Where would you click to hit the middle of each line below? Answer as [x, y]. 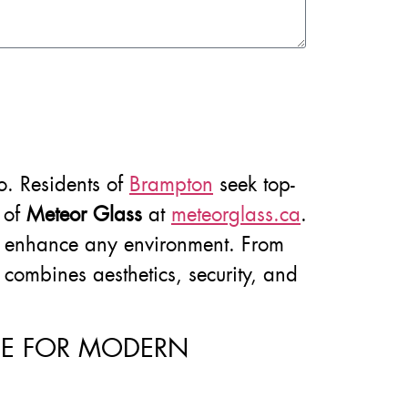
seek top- [254, 185]
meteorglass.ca [236, 215]
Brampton [171, 185]
